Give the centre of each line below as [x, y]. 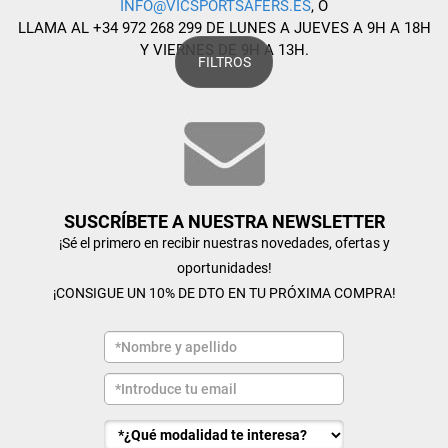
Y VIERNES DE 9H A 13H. [224, 50]
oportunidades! [224, 268]
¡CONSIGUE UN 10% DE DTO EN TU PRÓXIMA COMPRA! [224, 293]
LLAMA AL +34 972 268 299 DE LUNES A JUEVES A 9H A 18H [224, 28]
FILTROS [224, 62]
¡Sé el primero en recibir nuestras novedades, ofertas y [224, 243]
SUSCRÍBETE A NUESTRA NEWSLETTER [224, 221]
